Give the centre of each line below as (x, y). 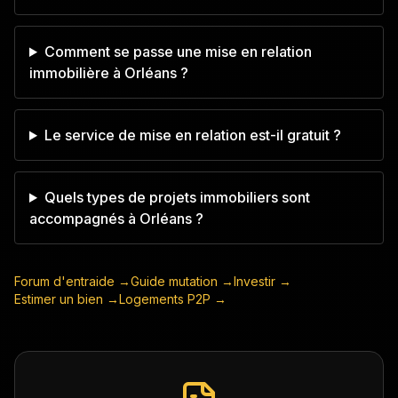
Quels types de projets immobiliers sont (177, 197)
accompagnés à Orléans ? (116, 219)
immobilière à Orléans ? (109, 73)
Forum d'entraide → (72, 281)
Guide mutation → (182, 281)
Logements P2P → (173, 299)
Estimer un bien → (67, 299)
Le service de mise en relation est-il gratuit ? (192, 135)
